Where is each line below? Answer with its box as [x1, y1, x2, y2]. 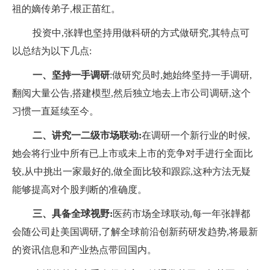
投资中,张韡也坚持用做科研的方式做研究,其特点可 [33, 28, 250, 39]
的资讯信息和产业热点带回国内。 [12, 245, 157, 256]
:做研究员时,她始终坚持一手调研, [110, 70, 252, 81]
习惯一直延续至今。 [12, 106, 99, 117]
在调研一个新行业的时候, [142, 130, 250, 141]
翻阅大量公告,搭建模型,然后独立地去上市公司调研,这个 [12, 88, 251, 99]
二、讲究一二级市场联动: [33, 130, 142, 141]
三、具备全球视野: [33, 209, 113, 219]
